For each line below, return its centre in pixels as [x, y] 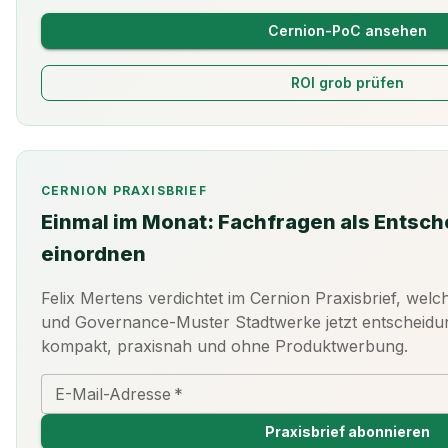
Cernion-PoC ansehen [347, 30]
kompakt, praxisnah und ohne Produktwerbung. [224, 345]
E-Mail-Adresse [113, 393]
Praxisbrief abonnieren [347, 431]
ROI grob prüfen [347, 82]
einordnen [93, 253]
